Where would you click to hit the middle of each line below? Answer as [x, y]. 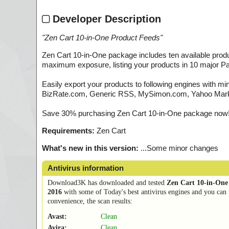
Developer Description [105, 19]
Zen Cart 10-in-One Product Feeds [102, 38]
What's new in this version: [90, 148]
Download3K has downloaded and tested [107, 183]
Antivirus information [86, 168]
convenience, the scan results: [90, 201]
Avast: [57, 217]
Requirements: [68, 131]
